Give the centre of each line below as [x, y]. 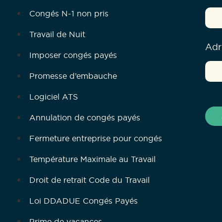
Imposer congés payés [73, 55]
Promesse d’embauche [73, 76]
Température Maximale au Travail [92, 159]
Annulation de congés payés [85, 118]
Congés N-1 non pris [69, 14]
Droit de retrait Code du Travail [89, 180]
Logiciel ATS [54, 97]
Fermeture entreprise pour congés [96, 139]
